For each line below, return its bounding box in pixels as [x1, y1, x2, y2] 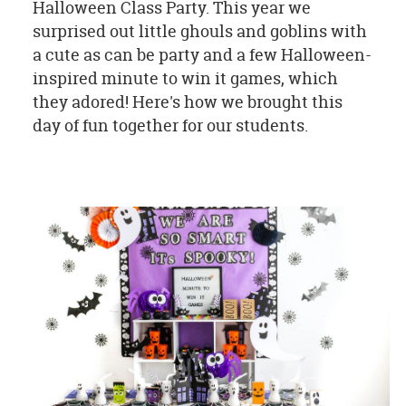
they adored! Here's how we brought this [32, 91, 343, 114]
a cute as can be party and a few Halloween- [32, 43, 372, 67]
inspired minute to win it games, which [32, 67, 338, 91]
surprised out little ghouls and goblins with [32, 20, 367, 43]
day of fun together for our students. [32, 114, 308, 138]
